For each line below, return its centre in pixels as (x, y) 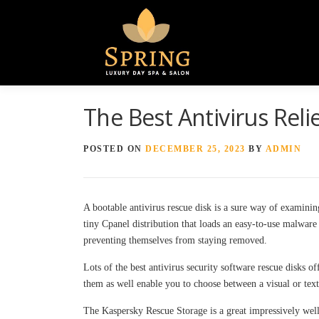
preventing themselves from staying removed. (175, 240)
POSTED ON (114, 149)
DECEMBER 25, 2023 (195, 149)
